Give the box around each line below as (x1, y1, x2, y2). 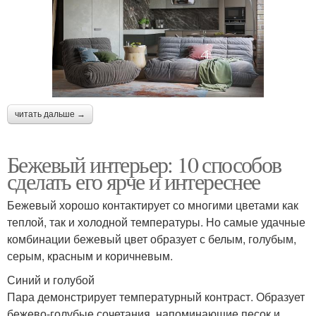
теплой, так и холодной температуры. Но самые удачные (7, 213, 305, 230)
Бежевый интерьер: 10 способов (7, 148, 281, 179)
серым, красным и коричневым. (7, 247, 173, 264)
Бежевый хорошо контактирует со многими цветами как (7, 196, 298, 213)
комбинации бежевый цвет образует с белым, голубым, (7, 230, 296, 247)
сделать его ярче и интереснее (7, 165, 260, 196)
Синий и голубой (7, 271, 95, 288)
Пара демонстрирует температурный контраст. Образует (7, 288, 305, 305)
